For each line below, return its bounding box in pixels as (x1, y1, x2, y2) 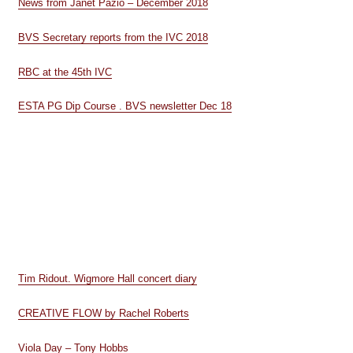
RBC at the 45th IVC (17, 65, 112, 78)
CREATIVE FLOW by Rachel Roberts (17, 307, 189, 319)
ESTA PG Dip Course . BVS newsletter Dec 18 (17, 100, 232, 113)
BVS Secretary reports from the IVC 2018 (17, 31, 208, 43)
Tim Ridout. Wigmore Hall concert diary (17, 273, 197, 284)
